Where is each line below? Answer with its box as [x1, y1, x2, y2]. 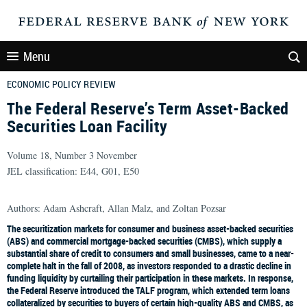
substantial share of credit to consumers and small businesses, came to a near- [7, 247, 294, 260]
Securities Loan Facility [7, 115, 168, 137]
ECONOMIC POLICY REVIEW [7, 77, 116, 90]
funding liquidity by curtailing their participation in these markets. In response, [7, 271, 293, 284]
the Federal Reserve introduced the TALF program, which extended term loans [7, 284, 290, 297]
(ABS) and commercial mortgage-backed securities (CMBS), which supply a [7, 234, 282, 247]
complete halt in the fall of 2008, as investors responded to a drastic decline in [7, 259, 291, 272]
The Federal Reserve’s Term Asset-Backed [7, 97, 289, 119]
